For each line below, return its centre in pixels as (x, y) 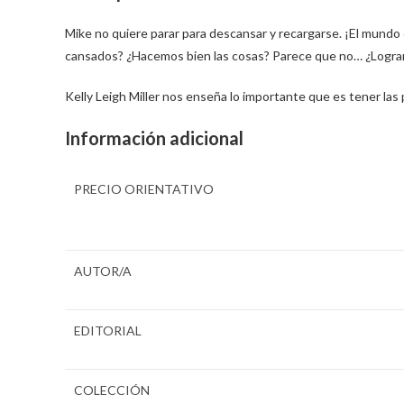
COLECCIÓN (112, 390)
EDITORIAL (108, 330)
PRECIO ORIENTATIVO (144, 188)
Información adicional (154, 138)
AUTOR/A (103, 271)
